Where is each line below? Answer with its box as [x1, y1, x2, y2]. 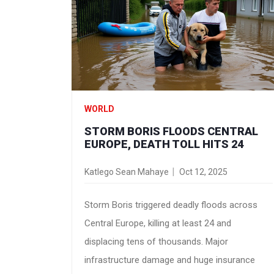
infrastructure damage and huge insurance [84, 254, 255, 265]
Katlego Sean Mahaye [84, 166, 169, 177]
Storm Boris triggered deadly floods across [84, 199, 257, 210]
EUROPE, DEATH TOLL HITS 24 [84, 137, 243, 150]
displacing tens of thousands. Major [84, 235, 228, 247]
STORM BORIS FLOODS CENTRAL [84, 124, 258, 138]
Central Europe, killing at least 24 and [84, 217, 231, 229]
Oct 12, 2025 [179, 166, 228, 177]
